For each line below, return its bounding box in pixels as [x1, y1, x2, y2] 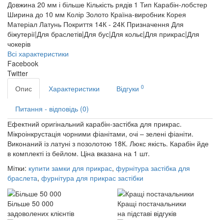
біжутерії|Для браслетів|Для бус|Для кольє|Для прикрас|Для [7, 29, 199, 39]
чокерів [7, 39, 30, 49]
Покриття [63, 19, 93, 29]
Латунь [39, 19, 61, 29]
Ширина [7, 9, 33, 19]
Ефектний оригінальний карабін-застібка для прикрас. [7, 119, 182, 129]
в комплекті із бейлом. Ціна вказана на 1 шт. [7, 148, 150, 158]
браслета [7, 173, 37, 183]
